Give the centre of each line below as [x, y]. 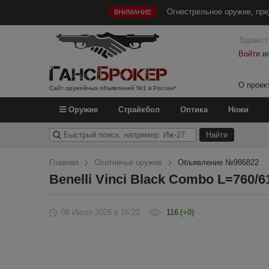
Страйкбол [139, 110]
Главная [64, 162]
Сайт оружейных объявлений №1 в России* [113, 88]
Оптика [194, 110]
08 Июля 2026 [86, 212]
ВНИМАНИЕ [132, 12]
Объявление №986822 [218, 162]
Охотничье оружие [128, 162]
